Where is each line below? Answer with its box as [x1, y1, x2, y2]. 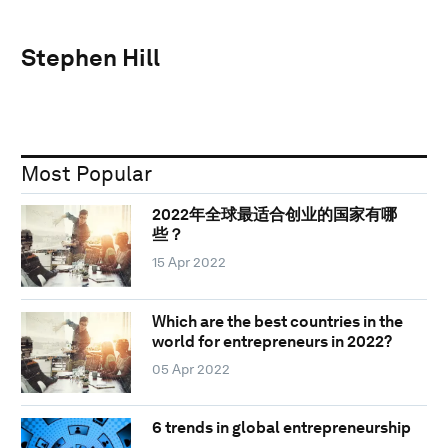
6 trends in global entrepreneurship [151, 418, 411, 438]
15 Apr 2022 [151, 254, 226, 271]
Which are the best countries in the [151, 311, 403, 331]
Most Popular [21, 160, 152, 186]
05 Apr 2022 [151, 360, 230, 377]
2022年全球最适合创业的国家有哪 [151, 205, 397, 225]
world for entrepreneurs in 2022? [151, 331, 392, 351]
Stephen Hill [21, 42, 160, 72]
